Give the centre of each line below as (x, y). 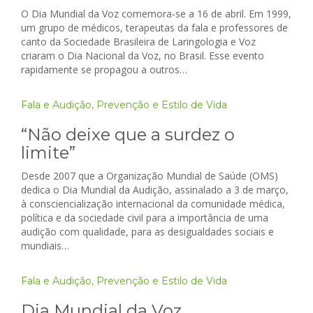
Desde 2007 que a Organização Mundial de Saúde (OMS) (150, 176)
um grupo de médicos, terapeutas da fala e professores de (154, 28)
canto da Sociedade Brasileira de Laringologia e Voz (138, 42)
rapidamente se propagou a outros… (104, 70)
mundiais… (45, 246)
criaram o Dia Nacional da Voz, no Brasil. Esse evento (143, 56)
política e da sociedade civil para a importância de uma (145, 218)
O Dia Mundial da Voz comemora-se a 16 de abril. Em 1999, (156, 14)
